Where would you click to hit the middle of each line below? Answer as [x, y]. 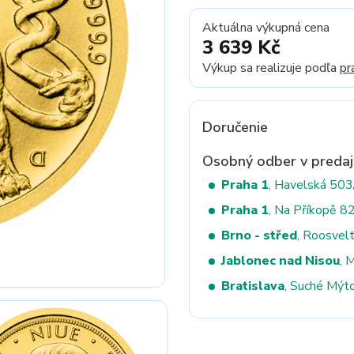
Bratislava [253, 286]
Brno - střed [259, 235]
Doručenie [235, 127]
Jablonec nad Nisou [281, 261]
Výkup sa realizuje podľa [271, 68]
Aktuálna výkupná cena [266, 28]
